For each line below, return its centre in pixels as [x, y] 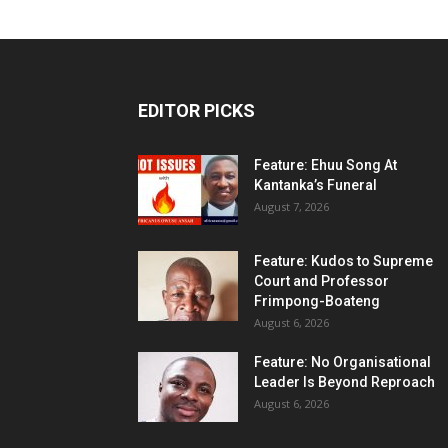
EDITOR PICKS [196, 110]
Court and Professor [321, 281]
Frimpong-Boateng [317, 301]
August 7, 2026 [291, 206]
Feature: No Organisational [342, 362]
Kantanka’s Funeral [315, 185]
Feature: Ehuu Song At [325, 165]
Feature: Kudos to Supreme [343, 261]
